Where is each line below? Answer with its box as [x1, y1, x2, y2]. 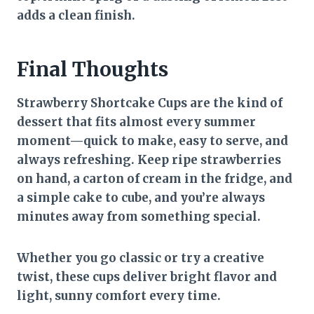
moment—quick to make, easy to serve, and [17, 133, 288, 149]
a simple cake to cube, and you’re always [17, 190, 265, 206]
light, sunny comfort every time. [17, 288, 221, 304]
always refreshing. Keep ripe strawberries [17, 152, 281, 168]
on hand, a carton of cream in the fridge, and [17, 171, 292, 187]
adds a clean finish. [17, 8, 135, 24]
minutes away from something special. [17, 209, 261, 225]
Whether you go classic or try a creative [17, 250, 264, 266]
